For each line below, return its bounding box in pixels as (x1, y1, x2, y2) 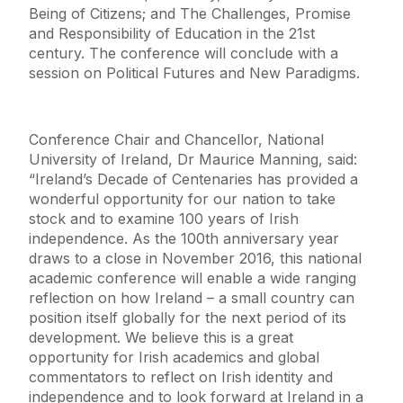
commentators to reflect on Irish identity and (29, 368, 333, 387)
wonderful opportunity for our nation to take (29, 190, 336, 209)
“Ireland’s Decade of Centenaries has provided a (29, 170, 358, 189)
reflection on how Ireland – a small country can (29, 289, 354, 308)
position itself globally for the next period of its (29, 309, 346, 327)
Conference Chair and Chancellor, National (29, 130, 324, 149)
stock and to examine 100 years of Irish (29, 210, 299, 228)
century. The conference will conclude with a (29, 44, 338, 63)
